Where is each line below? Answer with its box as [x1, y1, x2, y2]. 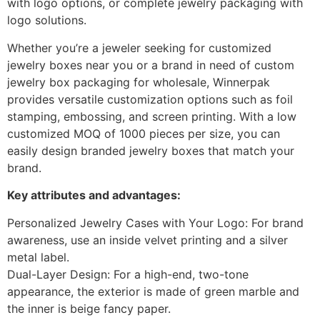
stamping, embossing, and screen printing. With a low [7, 109, 296, 124]
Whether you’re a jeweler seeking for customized [7, 40, 271, 55]
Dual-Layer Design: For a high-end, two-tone [7, 266, 249, 281]
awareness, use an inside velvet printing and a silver [7, 232, 288, 247]
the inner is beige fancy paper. [7, 301, 171, 316]
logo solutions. [7, 13, 86, 28]
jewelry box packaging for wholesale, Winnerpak [7, 74, 270, 89]
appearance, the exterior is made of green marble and [7, 284, 299, 299]
